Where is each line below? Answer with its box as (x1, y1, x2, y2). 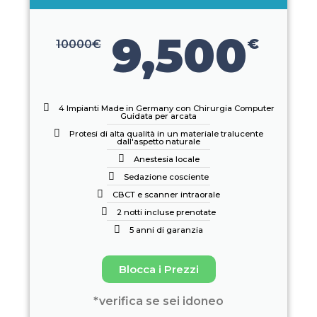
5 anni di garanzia (129, 225, 203, 235)
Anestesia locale (133, 154, 200, 164)
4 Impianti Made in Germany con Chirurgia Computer (58, 103, 275, 113)
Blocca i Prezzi (118, 263, 199, 276)
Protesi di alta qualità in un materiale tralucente (69, 129, 263, 139)
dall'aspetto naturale (117, 137, 200, 146)
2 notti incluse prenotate (117, 207, 216, 217)
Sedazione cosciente (124, 172, 209, 182)
